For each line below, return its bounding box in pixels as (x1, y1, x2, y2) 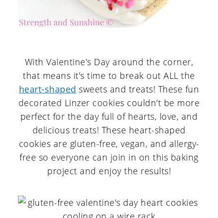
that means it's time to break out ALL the (23, 70, 195, 82)
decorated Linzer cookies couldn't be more (18, 97, 200, 109)
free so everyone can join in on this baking (19, 151, 199, 163)
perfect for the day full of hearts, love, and (20, 110, 198, 123)
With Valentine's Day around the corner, (24, 56, 194, 68)
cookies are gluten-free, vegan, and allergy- (18, 138, 200, 150)
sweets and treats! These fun (76, 83, 200, 95)
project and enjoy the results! (47, 165, 171, 177)
